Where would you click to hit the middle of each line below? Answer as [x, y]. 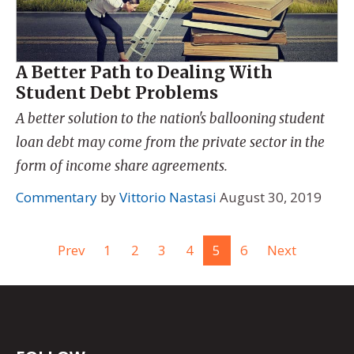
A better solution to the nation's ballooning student [170, 119]
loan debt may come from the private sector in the [170, 143]
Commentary [56, 197]
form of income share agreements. [122, 166]
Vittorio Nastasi [168, 197]
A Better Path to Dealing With [144, 72]
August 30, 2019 [271, 197]
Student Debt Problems [117, 92]
